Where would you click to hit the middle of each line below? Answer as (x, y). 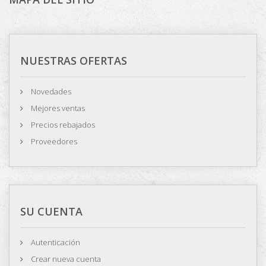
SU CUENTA (51, 211)
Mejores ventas (57, 108)
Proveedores (53, 141)
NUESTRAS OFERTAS (74, 61)
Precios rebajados (62, 125)
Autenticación (55, 242)
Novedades (50, 91)
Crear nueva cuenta (65, 259)
